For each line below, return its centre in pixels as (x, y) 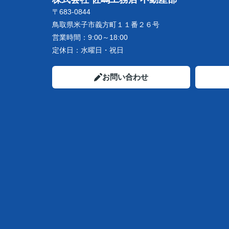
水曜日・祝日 (102, 50)
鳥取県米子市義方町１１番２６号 (107, 25)
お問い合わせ (125, 77)
